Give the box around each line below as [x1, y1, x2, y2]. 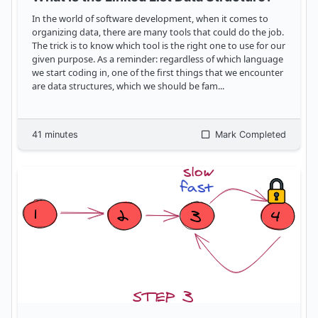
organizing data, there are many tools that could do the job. [32, 26, 284, 39]
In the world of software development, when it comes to [32, 12, 268, 26]
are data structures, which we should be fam [32, 79, 218, 93]
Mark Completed [212, 129, 286, 141]
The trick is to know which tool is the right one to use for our [32, 39, 285, 53]
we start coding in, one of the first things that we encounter [32, 66, 283, 79]
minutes [42, 129, 78, 141]
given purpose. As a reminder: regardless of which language [32, 53, 283, 66]
